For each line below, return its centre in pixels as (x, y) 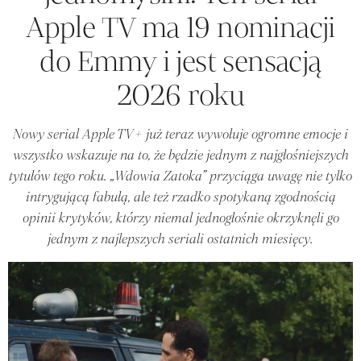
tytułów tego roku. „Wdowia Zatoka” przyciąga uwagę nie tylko (180, 176)
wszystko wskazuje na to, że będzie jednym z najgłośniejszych (180, 155)
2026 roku (180, 95)
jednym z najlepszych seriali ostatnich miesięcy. (180, 239)
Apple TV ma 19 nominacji (180, 27)
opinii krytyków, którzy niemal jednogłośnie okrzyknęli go (180, 218)
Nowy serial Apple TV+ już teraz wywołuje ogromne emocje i (180, 134)
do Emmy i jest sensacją (180, 61)
